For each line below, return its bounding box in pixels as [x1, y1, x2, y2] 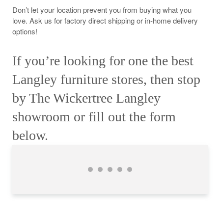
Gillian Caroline [112, 166, 161, 177]
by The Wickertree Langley [12, 90, 161, 106]
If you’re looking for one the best [12, 53, 193, 68]
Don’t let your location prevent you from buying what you [12, 4, 192, 15]
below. [12, 127, 48, 143]
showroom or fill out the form [12, 109, 176, 124]
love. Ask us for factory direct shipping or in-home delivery [12, 15, 198, 26]
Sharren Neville [122, 166, 171, 177]
